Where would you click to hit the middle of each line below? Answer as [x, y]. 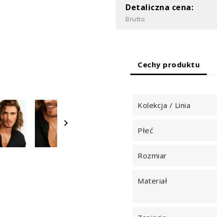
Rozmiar [152, 155]
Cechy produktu [169, 64]
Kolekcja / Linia [164, 105]
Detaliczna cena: [159, 7]
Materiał [152, 181]
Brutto [135, 19]
